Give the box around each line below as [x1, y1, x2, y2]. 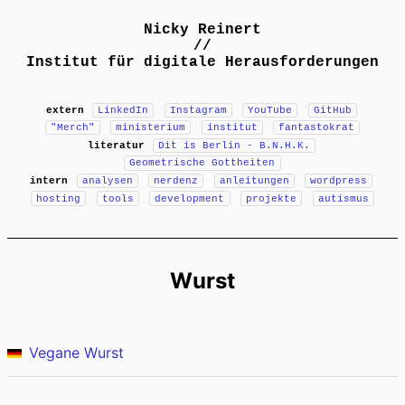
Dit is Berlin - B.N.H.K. [157, 139, 310, 151]
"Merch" [50, 122, 95, 134]
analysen [81, 175, 133, 187]
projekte [246, 193, 297, 204]
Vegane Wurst [29, 344, 124, 363]
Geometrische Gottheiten [129, 157, 276, 169]
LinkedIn [98, 104, 149, 116]
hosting [36, 193, 81, 204]
